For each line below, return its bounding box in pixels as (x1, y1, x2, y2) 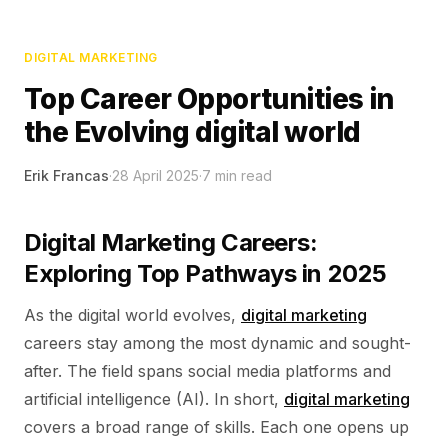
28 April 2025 (112, 167, 199, 184)
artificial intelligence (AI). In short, (24, 389, 284, 409)
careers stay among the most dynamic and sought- (24, 333, 411, 353)
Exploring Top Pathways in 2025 (24, 259, 387, 288)
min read (211, 167, 272, 184)
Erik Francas (24, 167, 109, 184)
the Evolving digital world (24, 115, 361, 149)
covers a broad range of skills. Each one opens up (24, 417, 409, 437)
